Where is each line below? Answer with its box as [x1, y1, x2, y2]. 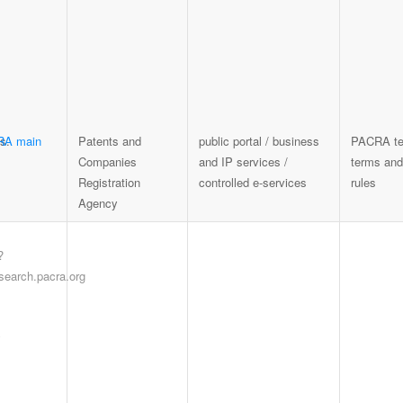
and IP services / [199, 153, 289, 171]
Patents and [78, 132, 142, 150]
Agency [78, 194, 119, 212]
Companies [78, 153, 138, 171]
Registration [78, 174, 141, 192]
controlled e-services [199, 174, 308, 192]
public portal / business [199, 132, 320, 150]
